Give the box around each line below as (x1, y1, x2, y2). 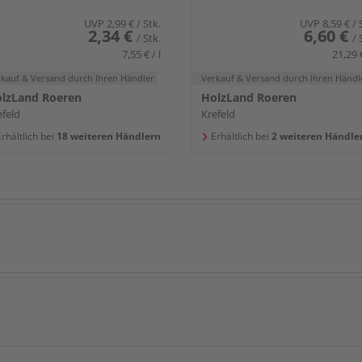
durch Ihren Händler (67, 72, 154, 85)
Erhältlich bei (211, 129, 269, 144)
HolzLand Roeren (201, 90, 297, 106)
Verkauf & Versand (201, 72, 283, 85)
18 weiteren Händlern (53, 129, 161, 144)
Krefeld (201, 107, 235, 122)
